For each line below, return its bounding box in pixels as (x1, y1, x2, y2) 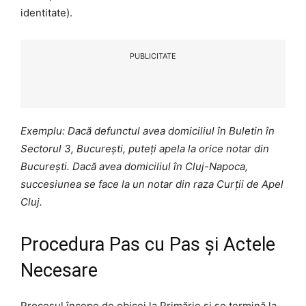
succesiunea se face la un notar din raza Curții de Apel (20, 177, 283, 191)
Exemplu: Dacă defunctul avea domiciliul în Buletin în (20, 124, 275, 137)
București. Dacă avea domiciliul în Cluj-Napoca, (20, 159, 248, 173)
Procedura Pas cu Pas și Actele (20, 233, 275, 255)
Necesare (20, 259, 98, 281)
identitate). (20, 5, 72, 19)
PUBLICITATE (130, 51, 176, 61)
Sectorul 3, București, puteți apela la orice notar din (20, 141, 269, 155)
